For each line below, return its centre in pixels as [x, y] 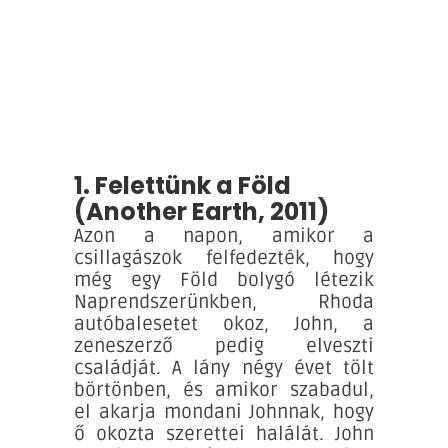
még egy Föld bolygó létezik [224, 279]
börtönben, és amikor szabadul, [224, 389]
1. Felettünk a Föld [182, 185]
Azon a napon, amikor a [224, 235]
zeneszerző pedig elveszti [224, 345]
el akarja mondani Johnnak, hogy [224, 411]
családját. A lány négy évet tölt [224, 367]
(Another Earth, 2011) [201, 211]
